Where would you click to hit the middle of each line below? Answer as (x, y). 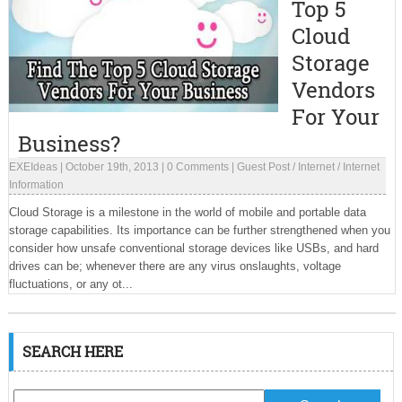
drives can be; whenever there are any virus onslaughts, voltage (175, 266)
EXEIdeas (33, 167)
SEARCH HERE (72, 351)
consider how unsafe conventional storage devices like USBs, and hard (193, 248)
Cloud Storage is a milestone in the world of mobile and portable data (187, 212)
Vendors (333, 90)
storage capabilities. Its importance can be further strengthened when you (199, 230)
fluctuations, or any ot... (70, 284)
